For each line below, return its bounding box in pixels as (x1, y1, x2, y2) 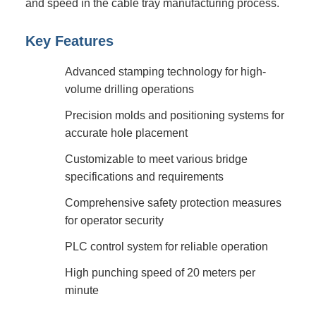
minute (65, 284, 99, 296)
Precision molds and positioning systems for (65, 109, 284, 121)
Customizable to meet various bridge (65, 152, 248, 165)
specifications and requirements (65, 170, 224, 183)
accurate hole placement (65, 126, 188, 139)
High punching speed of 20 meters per (65, 266, 255, 279)
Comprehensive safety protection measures (65, 196, 281, 209)
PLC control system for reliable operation (65, 240, 268, 253)
